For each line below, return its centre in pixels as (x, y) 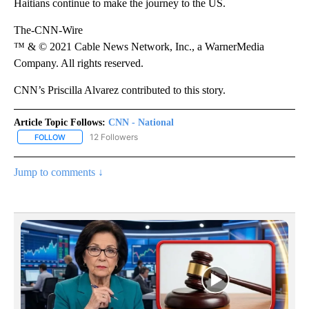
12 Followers (114, 137)
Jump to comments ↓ (59, 172)
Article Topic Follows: (60, 122)
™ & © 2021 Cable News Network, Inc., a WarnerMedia (139, 46)
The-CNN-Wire (48, 30)
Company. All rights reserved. (79, 63)
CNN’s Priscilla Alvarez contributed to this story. (120, 90)
